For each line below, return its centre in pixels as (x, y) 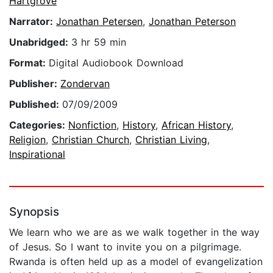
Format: (29, 63)
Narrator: (33, 22)
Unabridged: (40, 42)
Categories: (39, 125)
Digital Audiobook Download (116, 63)
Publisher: (35, 84)
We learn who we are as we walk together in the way (134, 232)
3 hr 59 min (99, 42)
